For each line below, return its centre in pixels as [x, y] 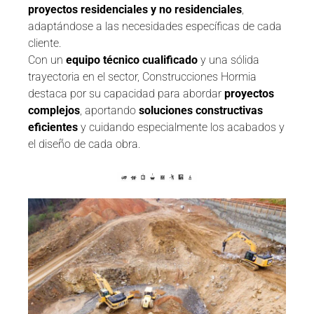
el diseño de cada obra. [84, 144]
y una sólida [228, 60]
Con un [47, 60]
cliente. [45, 43]
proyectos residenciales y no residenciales [135, 10]
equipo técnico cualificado [132, 60]
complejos [54, 111]
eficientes [53, 128]
